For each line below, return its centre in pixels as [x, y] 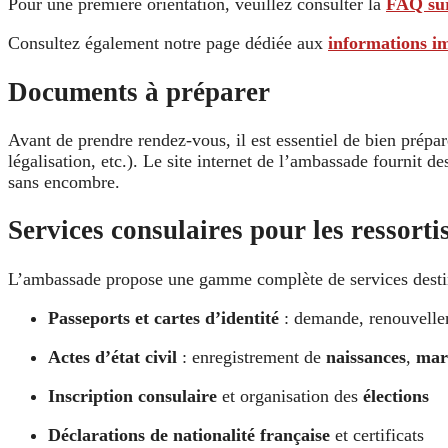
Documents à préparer [139, 91]
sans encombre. [64, 182]
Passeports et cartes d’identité [163, 317]
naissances [366, 356]
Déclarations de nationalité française [189, 434]
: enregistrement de [251, 356]
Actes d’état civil [112, 356]
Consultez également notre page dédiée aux [168, 43]
